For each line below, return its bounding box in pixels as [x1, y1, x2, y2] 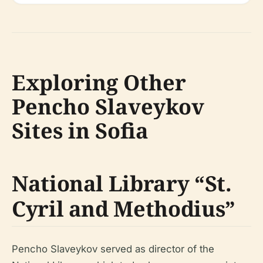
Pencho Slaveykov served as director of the [12, 243, 214, 255]
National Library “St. [12, 169, 232, 198]
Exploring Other [12, 68, 186, 97]
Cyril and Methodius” [12, 194, 235, 223]
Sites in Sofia [12, 116, 149, 145]
